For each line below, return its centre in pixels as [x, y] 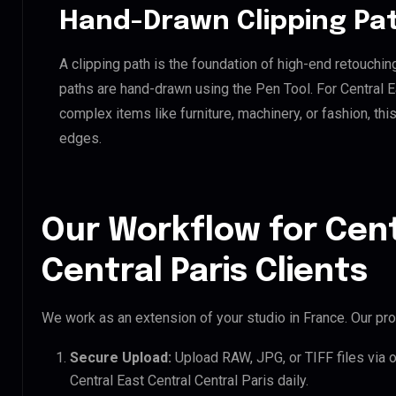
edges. [80, 138]
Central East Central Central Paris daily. [189, 380]
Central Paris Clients [205, 272]
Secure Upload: [121, 357]
